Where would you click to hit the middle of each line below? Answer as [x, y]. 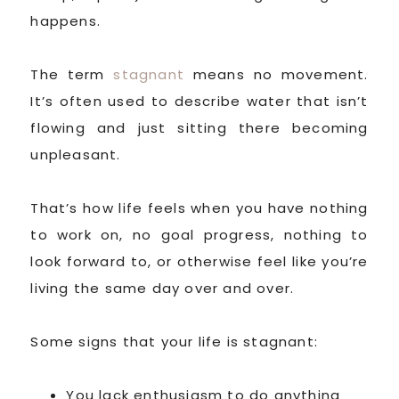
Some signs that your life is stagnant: [174, 341]
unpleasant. [76, 154]
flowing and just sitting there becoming [199, 127]
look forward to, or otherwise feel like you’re [199, 261]
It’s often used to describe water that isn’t [199, 101]
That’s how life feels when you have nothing [199, 208]
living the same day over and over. [163, 288]
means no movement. [277, 74]
